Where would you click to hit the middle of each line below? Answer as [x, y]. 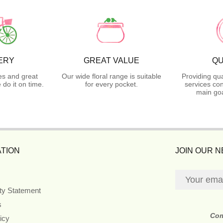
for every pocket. [111, 84]
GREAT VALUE [111, 61]
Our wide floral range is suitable [111, 76]
